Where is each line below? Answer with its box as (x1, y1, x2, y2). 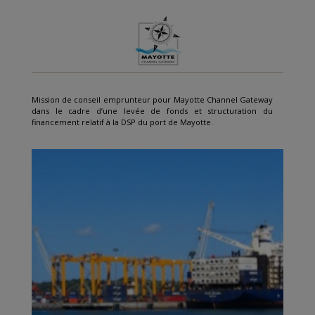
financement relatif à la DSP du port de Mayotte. (31, 117, 213, 127)
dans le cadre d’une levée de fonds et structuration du (31, 105, 274, 116)
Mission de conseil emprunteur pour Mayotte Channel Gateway (31, 94, 274, 105)
